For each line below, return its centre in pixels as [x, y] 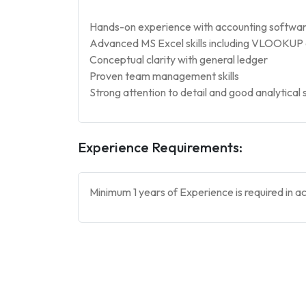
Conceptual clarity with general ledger [179, 59]
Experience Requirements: [160, 147]
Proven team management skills [164, 76]
